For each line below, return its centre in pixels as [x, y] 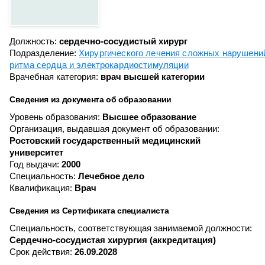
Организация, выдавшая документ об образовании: [114, 129]
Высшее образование [149, 117]
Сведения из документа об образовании [91, 99]
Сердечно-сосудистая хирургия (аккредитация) [113, 240]
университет [36, 152]
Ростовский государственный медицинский [105, 140]
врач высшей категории [153, 77]
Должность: [34, 41]
